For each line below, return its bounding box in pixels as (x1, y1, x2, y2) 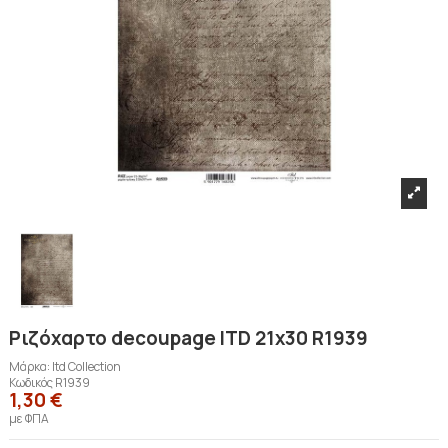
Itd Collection (52, 357, 121, 375)
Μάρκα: (9, 357, 50, 375)
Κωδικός (9, 373, 53, 391)
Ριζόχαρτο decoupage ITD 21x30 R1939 (9, 324, 368, 351)
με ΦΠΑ (9, 409, 49, 427)
